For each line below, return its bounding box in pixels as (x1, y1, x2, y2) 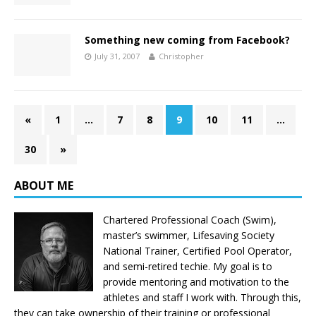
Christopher (159, 51, 204, 62)
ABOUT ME (14, 178, 73, 194)
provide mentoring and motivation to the (103, 275, 289, 289)
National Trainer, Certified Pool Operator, (103, 244, 292, 258)
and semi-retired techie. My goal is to (103, 260, 272, 274)
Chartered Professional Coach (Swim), (103, 213, 276, 227)
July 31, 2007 (95, 51, 140, 62)
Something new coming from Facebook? (85, 33, 290, 47)
